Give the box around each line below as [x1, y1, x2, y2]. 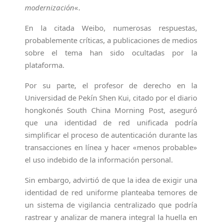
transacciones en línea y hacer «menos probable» [25, 142, 197, 152]
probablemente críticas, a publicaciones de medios [25, 35, 197, 45]
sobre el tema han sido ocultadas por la [25, 48, 197, 57]
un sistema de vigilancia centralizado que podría [25, 200, 197, 210]
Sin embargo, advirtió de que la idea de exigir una [25, 175, 197, 185]
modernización [25, 2, 74, 12]
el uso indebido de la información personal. [25, 155, 173, 165]
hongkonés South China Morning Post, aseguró [25, 105, 197, 115]
